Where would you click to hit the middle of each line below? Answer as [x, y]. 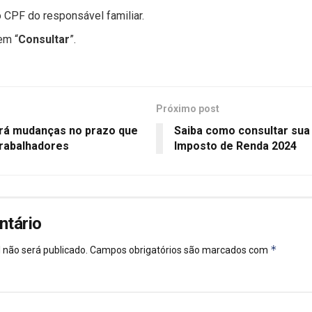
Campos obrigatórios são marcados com [180, 250]
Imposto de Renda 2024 [235, 146]
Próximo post [188, 109]
